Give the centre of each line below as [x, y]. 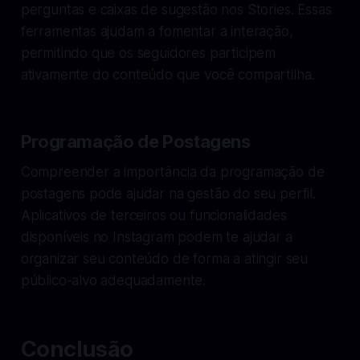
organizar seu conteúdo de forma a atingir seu [164, 258]
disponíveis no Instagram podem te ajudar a [156, 237]
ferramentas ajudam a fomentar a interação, [157, 31]
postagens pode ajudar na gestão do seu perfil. [168, 193]
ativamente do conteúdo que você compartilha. [168, 74]
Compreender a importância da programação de [172, 172]
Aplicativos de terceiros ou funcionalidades [153, 215]
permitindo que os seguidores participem [148, 53]
